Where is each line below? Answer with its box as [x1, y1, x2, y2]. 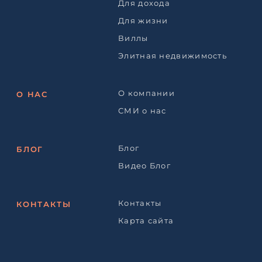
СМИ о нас [118, 106, 167, 116]
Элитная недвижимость [118, 51, 227, 61]
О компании [118, 88, 175, 98]
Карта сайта [118, 216, 174, 226]
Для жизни [118, 16, 168, 26]
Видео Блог [118, 161, 171, 171]
